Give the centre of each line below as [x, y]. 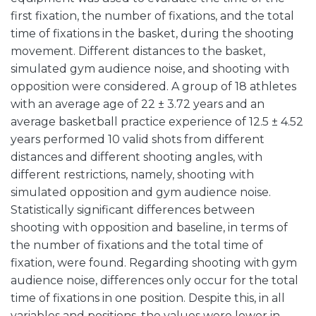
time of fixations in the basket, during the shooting [152, 34]
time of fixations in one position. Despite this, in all [148, 298]
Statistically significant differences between [133, 210]
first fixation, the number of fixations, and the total [152, 16]
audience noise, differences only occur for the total [154, 280]
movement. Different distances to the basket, [138, 51]
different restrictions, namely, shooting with [132, 175]
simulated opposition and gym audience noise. [141, 192]
